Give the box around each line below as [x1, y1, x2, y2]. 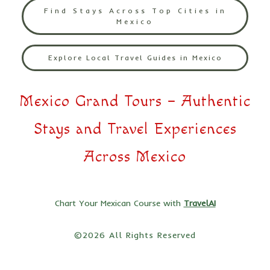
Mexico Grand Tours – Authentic [19, 92, 251, 111]
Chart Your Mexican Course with [54, 197, 184, 209]
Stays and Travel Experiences [33, 119, 237, 139]
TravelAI [183, 197, 216, 209]
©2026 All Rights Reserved [74, 229, 196, 240]
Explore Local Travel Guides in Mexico [48, 52, 222, 62]
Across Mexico [84, 147, 186, 166]
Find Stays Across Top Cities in [43, 5, 227, 15]
